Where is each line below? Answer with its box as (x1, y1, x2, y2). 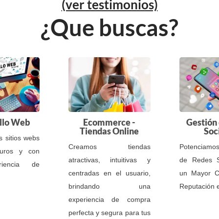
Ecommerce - (83, 116, 136, 128)
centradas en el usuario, (68, 169, 151, 177)
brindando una (68, 182, 151, 190)
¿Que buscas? (41, 14, 178, 41)
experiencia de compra (68, 195, 151, 203)
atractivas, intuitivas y (68, 155, 151, 164)
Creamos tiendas (68, 142, 151, 151)
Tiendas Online (80, 125, 139, 136)
